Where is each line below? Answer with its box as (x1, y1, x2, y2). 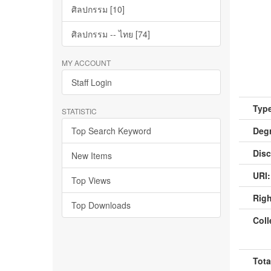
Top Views (71, 174, 111, 186)
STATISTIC (62, 106, 97, 116)
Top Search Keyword (71, 125, 151, 137)
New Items (71, 149, 112, 162)
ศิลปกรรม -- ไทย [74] (71, 28, 150, 40)
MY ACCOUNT (62, 57, 111, 68)
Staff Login (71, 76, 112, 88)
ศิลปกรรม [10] (71, 3, 125, 15)
